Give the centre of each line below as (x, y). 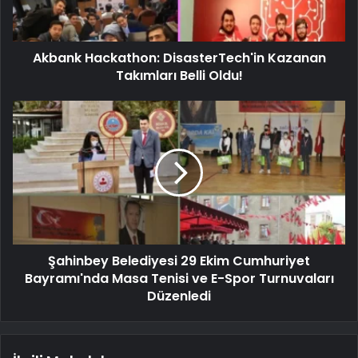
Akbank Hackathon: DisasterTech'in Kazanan (179, 58)
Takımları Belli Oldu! (179, 75)
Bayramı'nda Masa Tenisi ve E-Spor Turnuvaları (179, 278)
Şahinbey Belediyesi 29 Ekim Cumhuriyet (179, 261)
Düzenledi (179, 296)
